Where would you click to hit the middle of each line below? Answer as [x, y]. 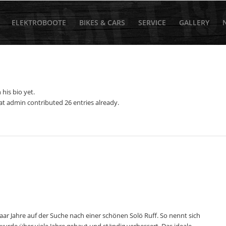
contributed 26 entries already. [72, 103]
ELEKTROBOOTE [39, 22]
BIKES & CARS [102, 22]
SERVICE [152, 22]
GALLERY [194, 22]
